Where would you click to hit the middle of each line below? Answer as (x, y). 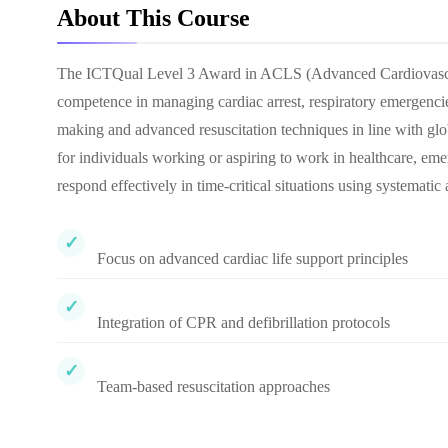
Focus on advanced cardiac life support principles (252, 258)
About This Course (153, 18)
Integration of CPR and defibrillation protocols (243, 322)
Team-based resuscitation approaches (213, 386)
